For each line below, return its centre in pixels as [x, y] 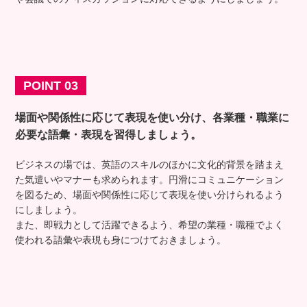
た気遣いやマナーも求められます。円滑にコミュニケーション [150, 179]
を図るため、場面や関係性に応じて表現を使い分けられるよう [150, 194]
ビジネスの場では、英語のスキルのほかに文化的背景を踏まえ [150, 164]
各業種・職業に [251, 117]
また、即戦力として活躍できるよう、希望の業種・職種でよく [150, 224]
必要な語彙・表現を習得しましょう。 [109, 134]
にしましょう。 [49, 209]
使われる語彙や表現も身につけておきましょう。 [121, 240]
